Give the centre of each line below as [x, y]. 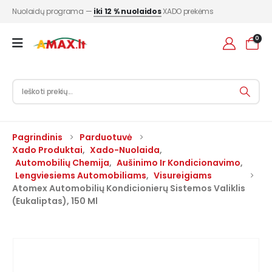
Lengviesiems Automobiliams [81, 176]
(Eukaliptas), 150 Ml [55, 201]
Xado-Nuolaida [125, 150]
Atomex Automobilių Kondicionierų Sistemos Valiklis [129, 189]
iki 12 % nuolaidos [127, 11]
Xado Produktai [47, 150]
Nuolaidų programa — [53, 11]
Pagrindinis [37, 138]
